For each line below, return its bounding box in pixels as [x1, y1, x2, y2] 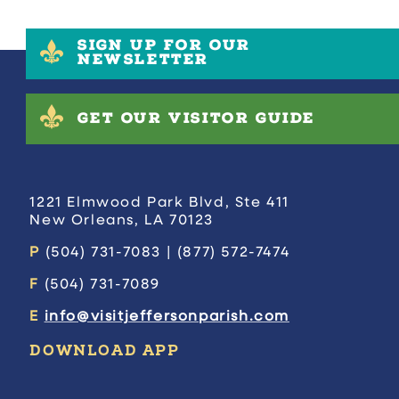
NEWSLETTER [77, 48, 208, 73]
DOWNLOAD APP [29, 342, 180, 361]
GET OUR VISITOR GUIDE [77, 107, 315, 132]
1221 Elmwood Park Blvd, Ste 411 [29, 196, 289, 211]
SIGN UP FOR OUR [77, 34, 250, 59]
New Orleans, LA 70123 [29, 214, 214, 229]
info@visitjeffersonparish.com [44, 310, 289, 325]
